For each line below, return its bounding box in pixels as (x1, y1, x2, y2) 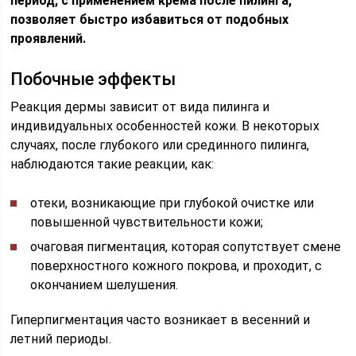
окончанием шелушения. (30, 277, 179, 292)
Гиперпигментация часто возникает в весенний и (10, 312, 311, 327)
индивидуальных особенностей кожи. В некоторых (10, 118, 320, 133)
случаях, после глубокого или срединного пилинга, (10, 137, 310, 153)
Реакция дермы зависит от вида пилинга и (10, 99, 270, 114)
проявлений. (10, 31, 87, 46)
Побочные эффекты (10, 69, 176, 89)
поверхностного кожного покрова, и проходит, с (30, 258, 323, 273)
